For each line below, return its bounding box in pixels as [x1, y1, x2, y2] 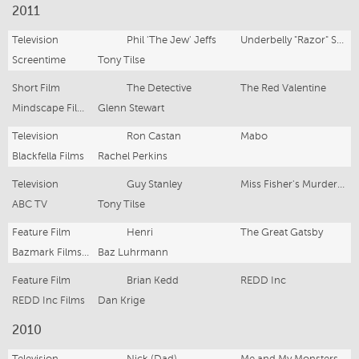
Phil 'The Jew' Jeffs [126, 34, 216, 46]
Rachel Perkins [98, 150, 167, 162]
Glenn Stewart [98, 102, 164, 114]
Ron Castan [126, 130, 181, 142]
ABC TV [12, 198, 47, 210]
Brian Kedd [126, 274, 179, 286]
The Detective [126, 82, 192, 94]
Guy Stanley [126, 178, 182, 190]
